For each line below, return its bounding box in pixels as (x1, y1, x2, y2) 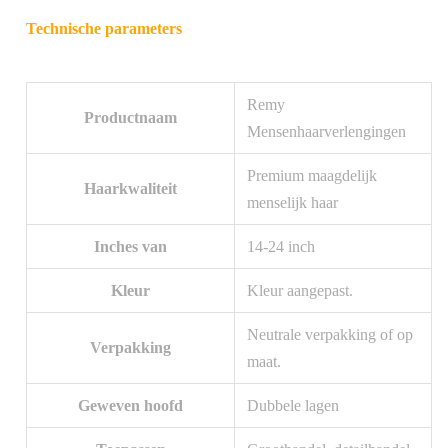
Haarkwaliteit (84, 179, 177, 197)
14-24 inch (247, 237, 315, 255)
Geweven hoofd (78, 396, 183, 414)
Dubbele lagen (247, 396, 339, 414)
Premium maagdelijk (247, 166, 377, 184)
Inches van (94, 237, 167, 255)
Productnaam (84, 108, 177, 126)
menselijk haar (247, 193, 338, 211)
